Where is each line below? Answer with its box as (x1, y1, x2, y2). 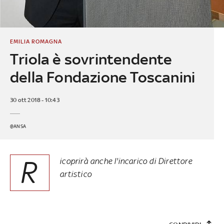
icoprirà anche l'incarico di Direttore (59, 155, 192, 166)
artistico (59, 168, 91, 179)
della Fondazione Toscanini (9, 68, 195, 86)
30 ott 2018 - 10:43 (9, 96, 59, 103)
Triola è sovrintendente (9, 50, 172, 68)
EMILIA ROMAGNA (9, 37, 62, 45)
